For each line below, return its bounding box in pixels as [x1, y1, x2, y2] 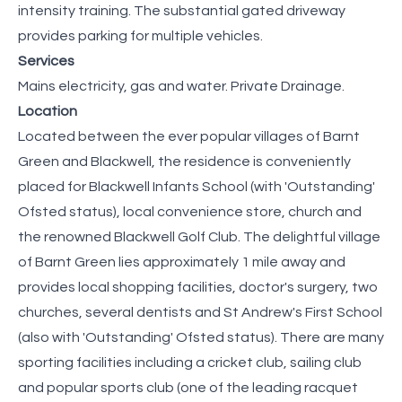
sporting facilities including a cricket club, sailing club [18, 354, 362, 370]
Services [18, 53, 74, 68]
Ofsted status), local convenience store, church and [18, 204, 362, 219]
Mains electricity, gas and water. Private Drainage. [18, 78, 345, 93]
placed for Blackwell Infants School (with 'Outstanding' [18, 179, 375, 194]
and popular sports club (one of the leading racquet [18, 380, 358, 395]
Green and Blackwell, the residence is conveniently [18, 153, 351, 169]
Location [18, 103, 77, 118]
